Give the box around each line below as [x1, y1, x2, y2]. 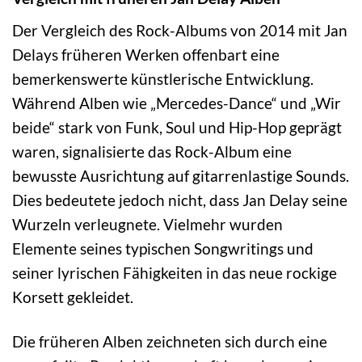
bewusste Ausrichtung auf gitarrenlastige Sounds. [12, 166, 349, 185]
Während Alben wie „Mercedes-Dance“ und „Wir [12, 93, 341, 112]
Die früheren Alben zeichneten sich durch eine [12, 331, 327, 351]
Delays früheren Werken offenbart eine [12, 44, 280, 64]
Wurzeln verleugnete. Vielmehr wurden [12, 214, 283, 234]
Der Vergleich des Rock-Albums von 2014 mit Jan [12, 20, 347, 40]
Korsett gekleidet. [12, 287, 133, 306]
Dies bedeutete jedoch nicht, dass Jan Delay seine [12, 190, 347, 209]
